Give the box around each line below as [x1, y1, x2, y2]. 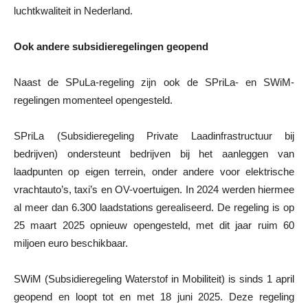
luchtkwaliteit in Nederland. [14, 4, 133, 16]
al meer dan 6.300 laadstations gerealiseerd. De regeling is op [14, 201, 294, 213]
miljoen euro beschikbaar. [14, 236, 128, 249]
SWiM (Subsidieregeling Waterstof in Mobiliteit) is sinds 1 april [14, 272, 294, 285]
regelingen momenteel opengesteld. [14, 93, 173, 106]
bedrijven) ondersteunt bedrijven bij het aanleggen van [14, 147, 294, 159]
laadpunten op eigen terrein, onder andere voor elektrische [14, 165, 294, 177]
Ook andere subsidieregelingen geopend [14, 40, 208, 52]
